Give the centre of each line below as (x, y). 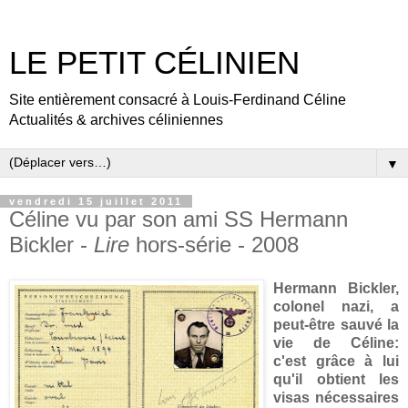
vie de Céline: (336, 342)
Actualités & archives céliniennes (116, 120)
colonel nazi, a (336, 306)
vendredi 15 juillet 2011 (96, 201)
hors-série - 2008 (214, 245)
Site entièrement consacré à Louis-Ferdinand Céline (178, 100)
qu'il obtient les (336, 379)
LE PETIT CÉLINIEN (154, 63)
